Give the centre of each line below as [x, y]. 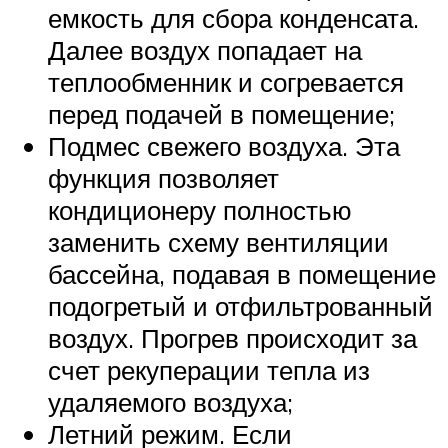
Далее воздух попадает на [205, 49]
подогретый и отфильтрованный [240, 305]
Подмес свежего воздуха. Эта [224, 145]
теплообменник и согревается [226, 81]
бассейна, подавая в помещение [242, 273]
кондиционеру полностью [200, 209]
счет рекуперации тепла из [209, 369]
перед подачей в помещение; [221, 113]
